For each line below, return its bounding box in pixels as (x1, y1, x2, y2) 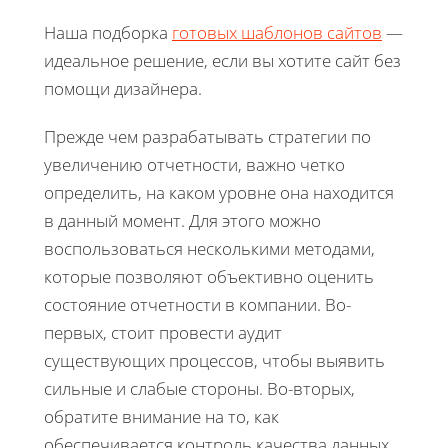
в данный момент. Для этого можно (44, 208, 321, 232)
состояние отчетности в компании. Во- (44, 292, 351, 316)
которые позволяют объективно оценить (44, 264, 374, 288)
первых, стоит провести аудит (44, 320, 282, 344)
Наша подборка (44, 20, 172, 44)
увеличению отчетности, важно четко (44, 152, 345, 176)
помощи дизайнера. (44, 76, 202, 100)
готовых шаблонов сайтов (172, 20, 382, 44)
